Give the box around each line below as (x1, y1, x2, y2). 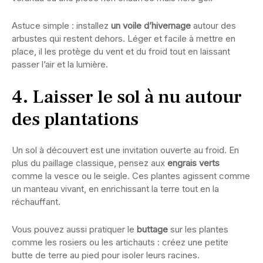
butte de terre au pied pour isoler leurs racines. (12, 249, 200, 261)
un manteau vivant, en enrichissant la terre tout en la (12, 183, 219, 195)
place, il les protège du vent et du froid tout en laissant (12, 46, 230, 58)
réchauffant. (12, 196, 60, 208)
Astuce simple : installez (12, 20, 111, 32)
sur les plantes (168, 224, 228, 235)
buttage (137, 224, 168, 235)
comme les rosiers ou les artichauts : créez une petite (12, 237, 228, 248)
